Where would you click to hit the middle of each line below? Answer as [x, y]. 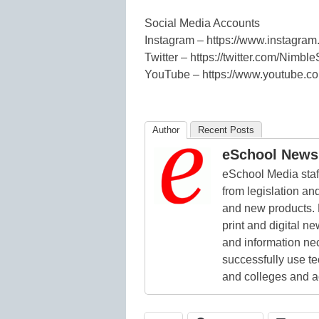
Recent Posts [226, 130]
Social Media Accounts [202, 23]
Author [166, 130]
